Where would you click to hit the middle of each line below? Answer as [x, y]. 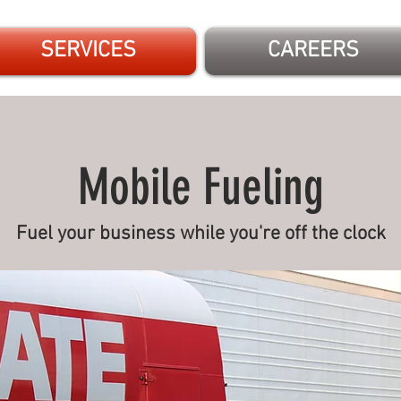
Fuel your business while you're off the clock [200, 234]
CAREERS [313, 51]
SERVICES [88, 51]
